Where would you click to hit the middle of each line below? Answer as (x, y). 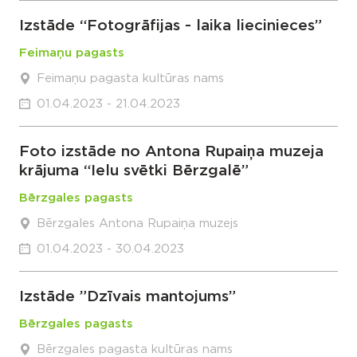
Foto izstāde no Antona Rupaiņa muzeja (171, 152)
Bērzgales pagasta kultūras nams (135, 349)
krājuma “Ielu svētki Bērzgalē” (134, 171)
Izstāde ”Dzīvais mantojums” (127, 297)
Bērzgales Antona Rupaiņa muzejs (137, 224)
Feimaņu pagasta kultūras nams (130, 78)
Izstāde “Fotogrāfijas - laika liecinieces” (171, 26)
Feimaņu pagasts (72, 53)
